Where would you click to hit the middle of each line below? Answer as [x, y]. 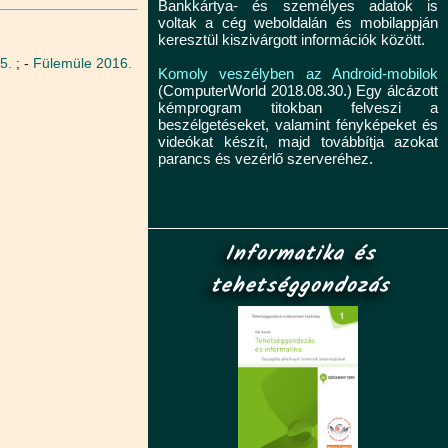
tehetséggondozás [300, 287]
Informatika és [300, 255]
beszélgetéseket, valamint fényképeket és [298, 124]
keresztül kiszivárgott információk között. [291, 39]
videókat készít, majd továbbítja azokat [298, 141]
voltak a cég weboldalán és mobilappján [298, 22]
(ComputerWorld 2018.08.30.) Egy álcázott [298, 90]
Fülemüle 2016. [82, 63]
